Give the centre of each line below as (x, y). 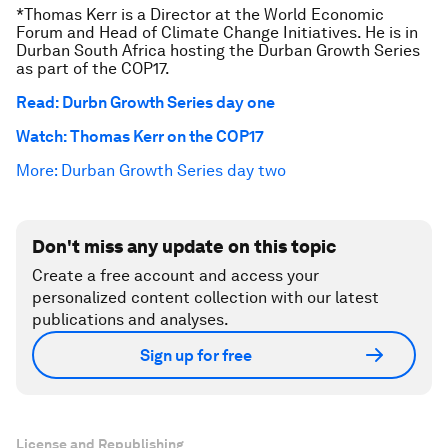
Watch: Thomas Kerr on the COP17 (140, 136)
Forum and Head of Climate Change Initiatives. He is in (217, 32)
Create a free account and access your (175, 275)
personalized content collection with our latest (205, 297)
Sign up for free (196, 355)
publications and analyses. (130, 319)
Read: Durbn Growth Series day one (145, 102)
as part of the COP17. (93, 68)
